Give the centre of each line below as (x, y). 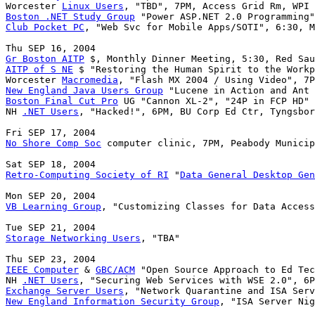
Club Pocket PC (45, 27)
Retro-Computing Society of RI (87, 175)
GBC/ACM (115, 270)
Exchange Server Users (65, 291)
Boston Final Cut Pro (62, 101)
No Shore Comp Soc (53, 143)
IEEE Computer (42, 270)
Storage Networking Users (73, 238)
